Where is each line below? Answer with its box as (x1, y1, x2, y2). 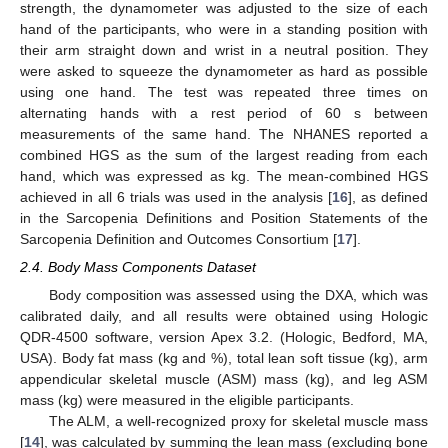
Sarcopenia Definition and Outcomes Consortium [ (20, 230, 337, 247)
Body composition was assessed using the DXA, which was (48, 286, 428, 303)
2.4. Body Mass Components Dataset (20, 258, 256, 275)
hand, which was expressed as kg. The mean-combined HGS (20, 167, 428, 184)
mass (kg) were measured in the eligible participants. (20, 391, 354, 408)
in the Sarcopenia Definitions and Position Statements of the (20, 209, 428, 226)
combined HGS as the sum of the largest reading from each (20, 146, 428, 163)
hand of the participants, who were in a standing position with (20, 20, 428, 37)
